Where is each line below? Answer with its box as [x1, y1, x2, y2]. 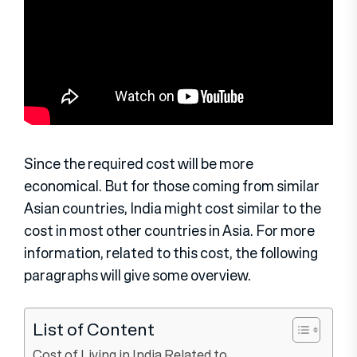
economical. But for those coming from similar [24, 175, 320, 196]
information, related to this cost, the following [24, 241, 318, 263]
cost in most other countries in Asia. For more [24, 219, 315, 241]
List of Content [33, 316, 155, 342]
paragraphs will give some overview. [24, 264, 251, 285]
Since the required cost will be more [24, 152, 253, 174]
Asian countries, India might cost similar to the [24, 197, 321, 218]
